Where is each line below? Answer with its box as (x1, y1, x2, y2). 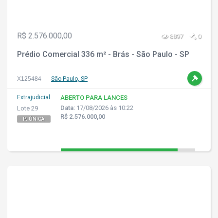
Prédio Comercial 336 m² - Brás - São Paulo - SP (17, 50, 189, 59)
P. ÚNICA (23, 116, 45, 122)
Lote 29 (17, 105, 38, 112)
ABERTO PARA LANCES (60, 94, 127, 101)
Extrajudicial (17, 94, 50, 101)
